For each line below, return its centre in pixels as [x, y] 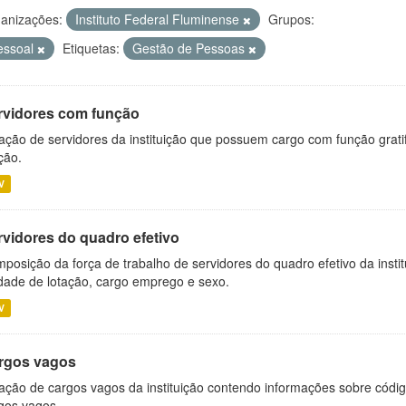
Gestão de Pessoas [190, 48]
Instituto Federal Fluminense [159, 19]
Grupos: [291, 19]
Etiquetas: [91, 48]
